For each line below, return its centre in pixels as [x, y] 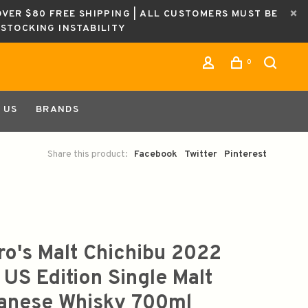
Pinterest [245, 154]
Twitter [201, 154]
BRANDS [57, 110]
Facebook [156, 154]
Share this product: [88, 154]
